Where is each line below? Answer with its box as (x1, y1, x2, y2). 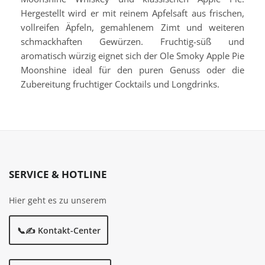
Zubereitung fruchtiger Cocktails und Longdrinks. (21, 78, 219, 91)
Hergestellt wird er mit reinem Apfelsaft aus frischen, (21, 7, 244, 20)
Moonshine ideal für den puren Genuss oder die (21, 64, 244, 76)
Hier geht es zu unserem (9, 195, 106, 206)
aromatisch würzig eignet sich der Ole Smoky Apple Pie (21, 50, 244, 62)
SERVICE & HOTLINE (9, 167, 107, 182)
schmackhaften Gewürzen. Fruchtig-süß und (21, 35, 244, 48)
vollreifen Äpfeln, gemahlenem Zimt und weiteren (21, 21, 244, 34)
